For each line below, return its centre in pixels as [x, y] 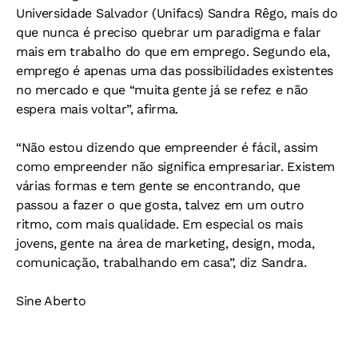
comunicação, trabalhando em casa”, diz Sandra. [161, 262]
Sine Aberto [51, 300]
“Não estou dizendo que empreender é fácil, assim [167, 147]
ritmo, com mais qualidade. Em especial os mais [159, 224]
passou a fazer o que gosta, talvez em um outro [160, 205]
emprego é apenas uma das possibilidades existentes [175, 70]
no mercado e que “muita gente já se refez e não [162, 89]
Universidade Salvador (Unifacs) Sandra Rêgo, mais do [177, 13]
